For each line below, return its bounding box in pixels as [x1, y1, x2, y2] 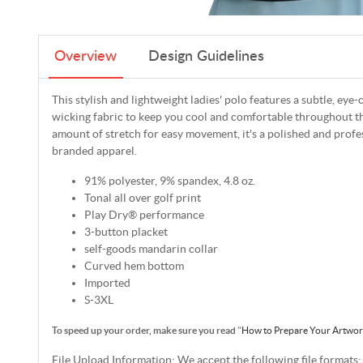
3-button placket [84, 224, 168, 238]
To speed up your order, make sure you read [52, 324, 236, 335]
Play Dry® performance [84, 207, 204, 221]
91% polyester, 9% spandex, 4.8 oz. [84, 173, 255, 187]
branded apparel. [52, 143, 137, 157]
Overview [54, 49, 117, 65]
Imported [84, 275, 130, 289]
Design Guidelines [147, 49, 264, 65]
